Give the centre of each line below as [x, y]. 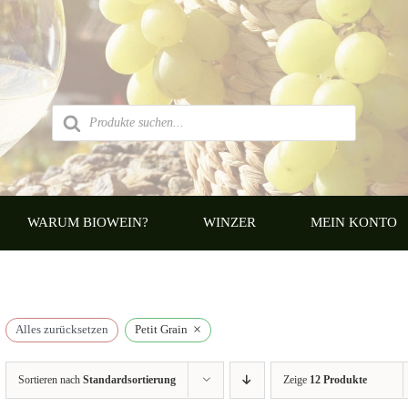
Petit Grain [161, 329]
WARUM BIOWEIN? [87, 223]
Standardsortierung [129, 379]
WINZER [229, 223]
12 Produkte [338, 379]
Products [73, 109]
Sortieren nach [50, 379]
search [66, 122]
